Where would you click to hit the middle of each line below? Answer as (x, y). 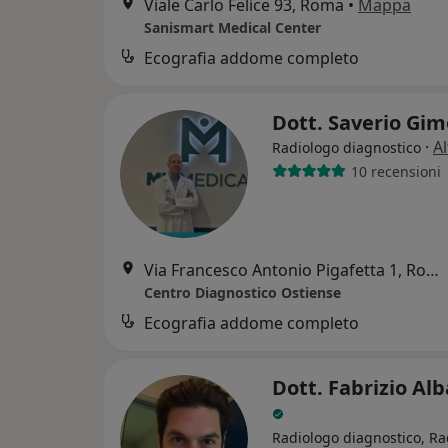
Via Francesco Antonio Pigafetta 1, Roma (432, 270)
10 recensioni (395, 171)
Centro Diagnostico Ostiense (242, 292)
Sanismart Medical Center (232, 27)
